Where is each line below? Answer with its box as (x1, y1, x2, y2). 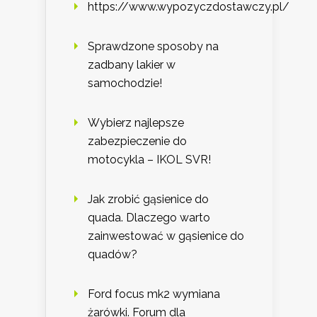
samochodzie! (88, 76, 162, 91)
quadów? (88, 248, 137, 262)
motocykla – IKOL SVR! (88, 153, 211, 167)
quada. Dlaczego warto (88, 211, 210, 225)
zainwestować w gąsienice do (88, 229, 244, 243)
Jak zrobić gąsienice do (88, 192, 209, 207)
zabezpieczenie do (88, 134, 187, 149)
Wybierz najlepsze (88, 116, 184, 130)
